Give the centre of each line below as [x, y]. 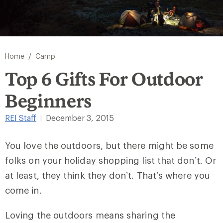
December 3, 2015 [80, 118]
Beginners [49, 101]
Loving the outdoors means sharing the [90, 215]
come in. [23, 190]
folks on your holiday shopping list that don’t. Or [111, 160]
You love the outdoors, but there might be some [109, 145]
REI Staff [21, 118]
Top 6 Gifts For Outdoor [104, 79]
